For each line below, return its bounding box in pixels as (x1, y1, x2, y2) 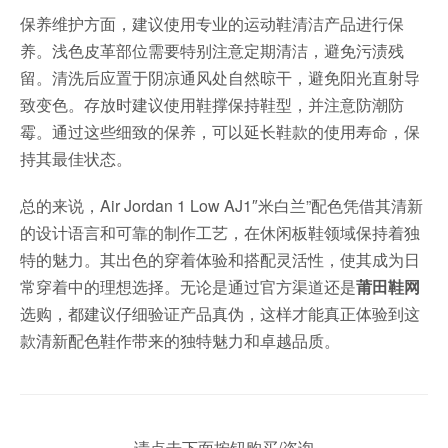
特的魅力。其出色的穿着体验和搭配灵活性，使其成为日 (20, 248, 420, 272)
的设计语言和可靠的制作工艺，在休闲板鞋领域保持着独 (20, 221, 420, 245)
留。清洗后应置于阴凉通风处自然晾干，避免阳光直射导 (20, 66, 420, 90)
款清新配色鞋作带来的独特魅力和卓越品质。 (20, 329, 340, 353)
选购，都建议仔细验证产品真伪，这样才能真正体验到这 (20, 302, 420, 326)
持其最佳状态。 (20, 147, 132, 171)
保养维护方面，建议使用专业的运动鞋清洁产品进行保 (20, 12, 404, 36)
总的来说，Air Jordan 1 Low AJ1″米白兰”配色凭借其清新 (20, 194, 423, 218)
